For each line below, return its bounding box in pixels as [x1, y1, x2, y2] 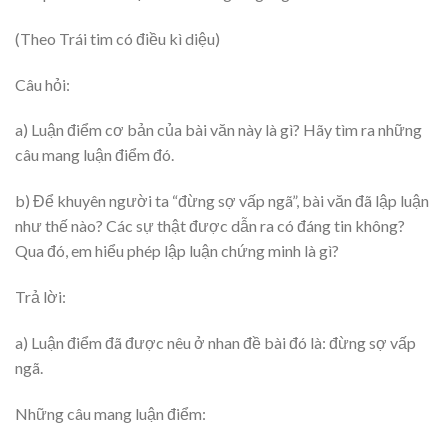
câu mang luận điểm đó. [15, 145, 174, 165]
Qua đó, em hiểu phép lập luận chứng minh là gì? [15, 241, 339, 261]
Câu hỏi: [15, 74, 70, 94]
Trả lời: [15, 286, 66, 306]
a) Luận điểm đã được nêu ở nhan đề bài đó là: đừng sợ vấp [15, 332, 416, 352]
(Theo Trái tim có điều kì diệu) [15, 28, 220, 48]
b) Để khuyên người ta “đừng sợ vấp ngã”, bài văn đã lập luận [15, 191, 429, 211]
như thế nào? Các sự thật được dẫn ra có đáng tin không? [15, 216, 405, 236]
